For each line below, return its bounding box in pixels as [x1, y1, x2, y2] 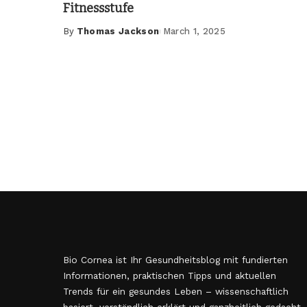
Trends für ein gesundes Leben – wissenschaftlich [63, 286, 288, 297]
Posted [62, 32, 99, 43]
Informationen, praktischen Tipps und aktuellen [63, 270, 276, 282]
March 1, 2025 [162, 26, 226, 37]
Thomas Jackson [76, 26, 160, 37]
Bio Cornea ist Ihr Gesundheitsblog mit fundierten [63, 254, 288, 266]
